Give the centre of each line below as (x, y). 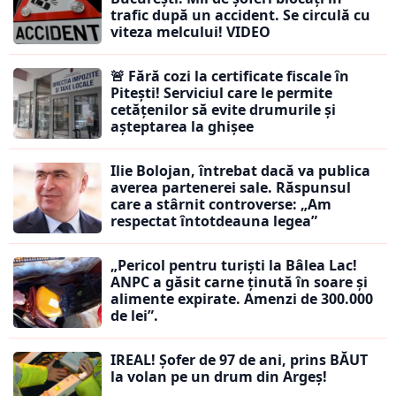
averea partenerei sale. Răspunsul (231, 188)
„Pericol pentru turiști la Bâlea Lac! (234, 266)
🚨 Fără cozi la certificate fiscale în (230, 76)
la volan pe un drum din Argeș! (221, 377)
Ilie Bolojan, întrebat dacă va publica (240, 171)
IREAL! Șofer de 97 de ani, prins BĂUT (239, 360)
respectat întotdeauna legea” (214, 221)
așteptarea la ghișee (182, 127)
